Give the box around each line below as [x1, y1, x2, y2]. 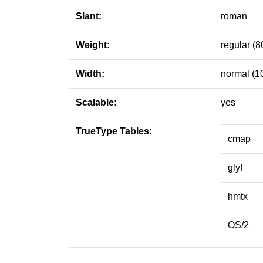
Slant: [76, 11, 102, 21]
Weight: [76, 40, 110, 50]
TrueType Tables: [76, 126, 152, 136]
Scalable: [76, 97, 117, 107]
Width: [76, 69, 104, 79]
